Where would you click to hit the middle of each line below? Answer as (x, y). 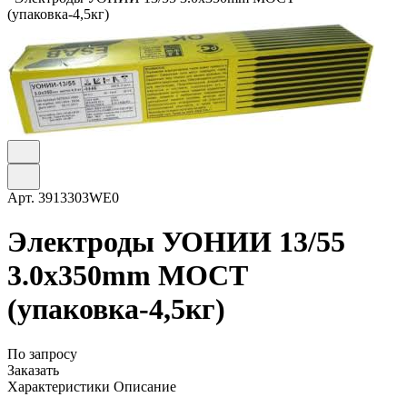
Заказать (33, 370)
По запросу (42, 353)
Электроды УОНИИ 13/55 (176, 242)
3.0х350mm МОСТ (128, 276)
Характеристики (59, 386)
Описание (145, 386)
